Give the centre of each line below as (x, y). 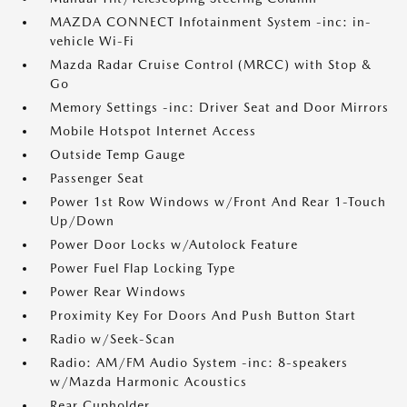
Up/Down (82, 221)
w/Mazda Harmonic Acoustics (149, 382)
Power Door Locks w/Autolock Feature (174, 244)
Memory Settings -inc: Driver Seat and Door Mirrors (219, 107)
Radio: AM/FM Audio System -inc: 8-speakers (199, 362)
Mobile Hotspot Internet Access (153, 131)
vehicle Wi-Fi (92, 41)
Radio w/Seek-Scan (113, 339)
